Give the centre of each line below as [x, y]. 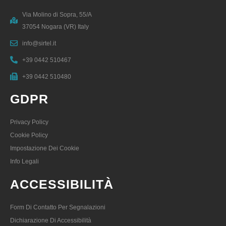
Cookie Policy [29, 135]
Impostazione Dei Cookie [45, 148]
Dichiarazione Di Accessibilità [51, 220]
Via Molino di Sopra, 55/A [57, 14]
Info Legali [24, 161]
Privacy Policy [29, 122]
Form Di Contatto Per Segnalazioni [58, 207]
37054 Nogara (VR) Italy [55, 26]
